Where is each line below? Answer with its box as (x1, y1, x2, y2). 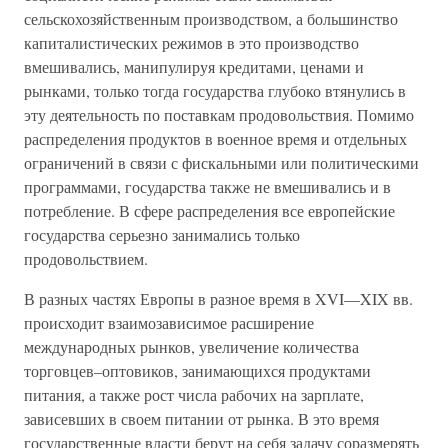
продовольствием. (24, 248, 148, 269)
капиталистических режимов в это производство (24, 32, 359, 53)
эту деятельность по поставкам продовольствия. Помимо (24, 104, 414, 125)
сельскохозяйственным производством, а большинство (24, 8, 398, 29)
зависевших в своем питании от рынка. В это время (24, 408, 379, 429)
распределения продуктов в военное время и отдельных (24, 128, 407, 149)
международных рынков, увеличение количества (24, 336, 359, 357)
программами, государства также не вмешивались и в (24, 176, 391, 197)
